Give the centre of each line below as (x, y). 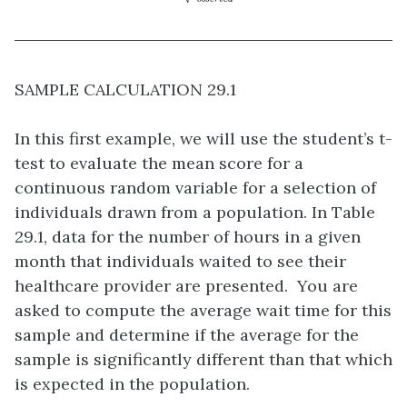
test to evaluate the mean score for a (159, 164)
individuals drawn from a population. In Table (195, 213)
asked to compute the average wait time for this (203, 311)
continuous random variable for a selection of (195, 188)
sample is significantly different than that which (203, 360)
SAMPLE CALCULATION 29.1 (125, 90)
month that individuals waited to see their (180, 262)
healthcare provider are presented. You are (186, 286)
